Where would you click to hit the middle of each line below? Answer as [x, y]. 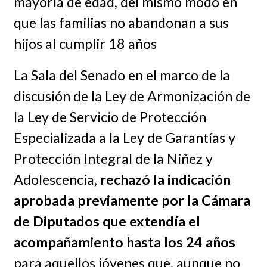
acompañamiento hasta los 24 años [124, 242]
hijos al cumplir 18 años [85, 44]
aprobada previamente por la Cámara [132, 200]
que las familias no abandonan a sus [121, 23]
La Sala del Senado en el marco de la [122, 75]
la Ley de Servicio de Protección [110, 117]
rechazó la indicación [165, 179]
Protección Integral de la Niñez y [113, 158]
